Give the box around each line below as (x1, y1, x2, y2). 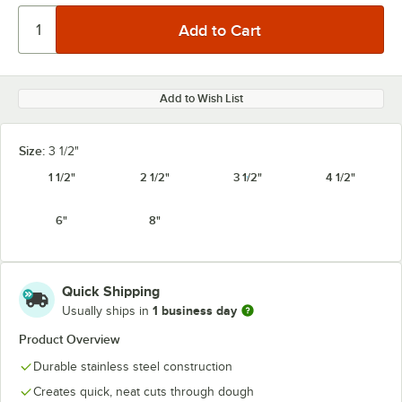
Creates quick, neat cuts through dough (33, 385, 254, 398)
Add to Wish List (159, 92, 243, 105)
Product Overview (19, 332, 120, 346)
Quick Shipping (62, 284, 160, 300)
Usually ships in (62, 303, 153, 318)
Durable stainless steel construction (33, 360, 232, 373)
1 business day (153, 302, 237, 318)
